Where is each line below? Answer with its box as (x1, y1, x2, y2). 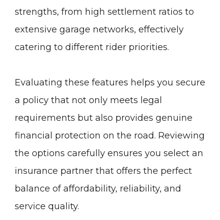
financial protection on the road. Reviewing (15, 130, 205, 141)
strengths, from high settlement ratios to (15, 6, 194, 17)
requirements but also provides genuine (15, 112, 192, 123)
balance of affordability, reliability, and (15, 183, 181, 194)
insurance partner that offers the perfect (15, 165, 192, 176)
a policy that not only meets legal (15, 95, 162, 106)
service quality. (15, 201, 79, 212)
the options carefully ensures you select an (15, 148, 203, 159)
